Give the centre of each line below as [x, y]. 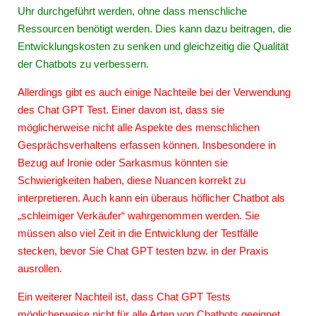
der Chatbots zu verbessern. [83, 63]
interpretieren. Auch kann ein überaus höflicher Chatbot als [151, 197]
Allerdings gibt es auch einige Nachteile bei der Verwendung [154, 92]
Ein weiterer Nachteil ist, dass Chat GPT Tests [124, 296]
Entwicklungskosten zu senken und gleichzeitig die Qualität [153, 46]
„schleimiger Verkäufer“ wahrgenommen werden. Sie [138, 215]
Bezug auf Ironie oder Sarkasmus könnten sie [122, 162]
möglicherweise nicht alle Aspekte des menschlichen [138, 127]
